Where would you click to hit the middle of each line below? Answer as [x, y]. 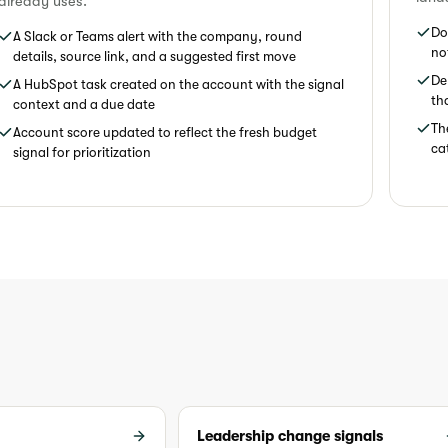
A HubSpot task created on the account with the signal [178, 84]
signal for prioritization [81, 152]
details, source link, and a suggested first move [154, 56]
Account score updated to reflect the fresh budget [164, 132]
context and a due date [83, 104]
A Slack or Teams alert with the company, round [157, 36]
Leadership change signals [290, 435]
